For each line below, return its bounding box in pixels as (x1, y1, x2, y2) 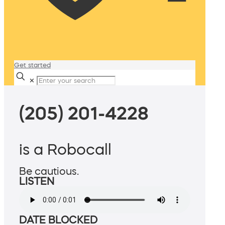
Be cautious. (19, 166, 79, 177)
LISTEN (19, 176, 54, 187)
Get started (14, 62, 51, 68)
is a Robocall (19, 142, 111, 157)
